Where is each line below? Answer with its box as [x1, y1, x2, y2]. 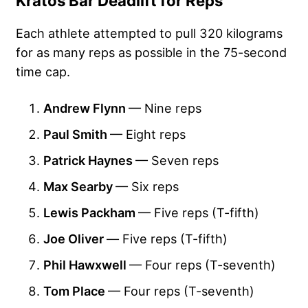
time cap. [16, 64, 70, 80]
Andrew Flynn [43, 100, 129, 116]
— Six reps [115, 179, 179, 195]
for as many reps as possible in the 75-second [16, 45, 287, 60]
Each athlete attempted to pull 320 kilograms [16, 25, 283, 41]
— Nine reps [129, 100, 201, 116]
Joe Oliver [43, 231, 107, 247]
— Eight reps [110, 126, 186, 142]
